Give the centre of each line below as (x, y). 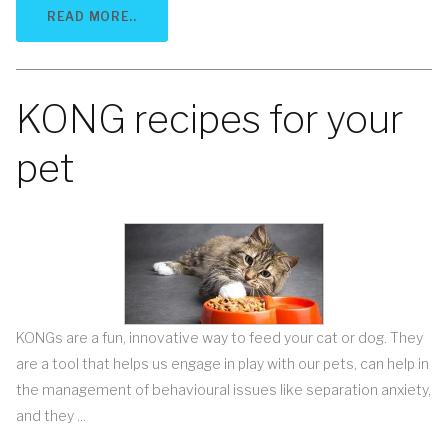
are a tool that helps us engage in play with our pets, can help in (222, 364)
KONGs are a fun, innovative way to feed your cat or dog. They (219, 338)
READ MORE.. (92, 17)
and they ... (51, 416)
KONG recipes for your (209, 119)
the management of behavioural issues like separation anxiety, (223, 390)
